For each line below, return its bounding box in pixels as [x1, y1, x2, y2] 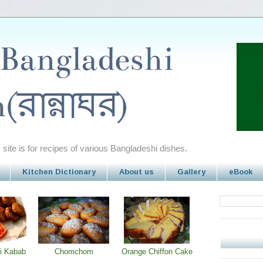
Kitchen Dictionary [22, 167, 96, 176]
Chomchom [54, 247, 93, 257]
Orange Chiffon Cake [121, 247, 193, 257]
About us [119, 167, 154, 176]
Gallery [177, 167, 205, 176]
